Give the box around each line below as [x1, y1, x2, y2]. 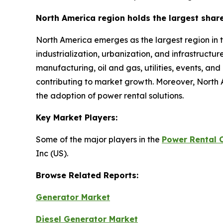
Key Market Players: [36, 112, 117, 123]
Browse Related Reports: [36, 170, 138, 181]
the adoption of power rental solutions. [36, 91, 184, 101]
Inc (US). [36, 148, 68, 159]
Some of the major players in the [36, 134, 162, 145]
